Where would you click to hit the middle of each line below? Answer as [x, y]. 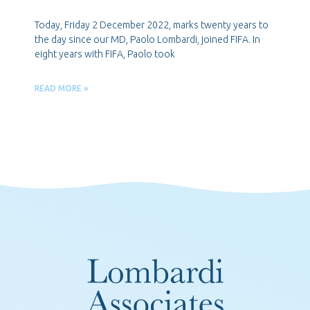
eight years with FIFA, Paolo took [105, 54]
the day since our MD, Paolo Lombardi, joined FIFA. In [147, 40]
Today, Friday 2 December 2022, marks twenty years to [152, 25]
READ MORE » [62, 89]
